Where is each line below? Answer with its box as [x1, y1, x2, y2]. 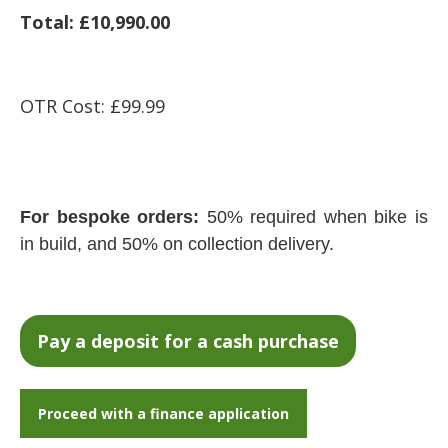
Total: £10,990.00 [20, 10, 170, 34]
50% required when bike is [206, 207, 429, 227]
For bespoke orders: [20, 207, 207, 227]
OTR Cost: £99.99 [20, 94, 165, 118]
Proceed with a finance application [38, 404, 289, 423]
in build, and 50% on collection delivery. [20, 234, 334, 254]
